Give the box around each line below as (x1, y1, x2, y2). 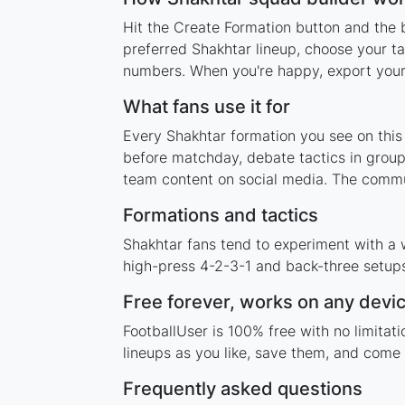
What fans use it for (122, 95, 290, 118)
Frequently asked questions (122, 377, 363, 400)
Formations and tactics (122, 203, 318, 226)
